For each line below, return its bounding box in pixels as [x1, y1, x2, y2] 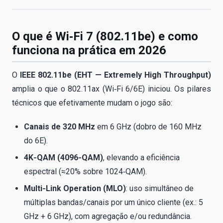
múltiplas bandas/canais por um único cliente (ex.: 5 [24, 198, 203, 208]
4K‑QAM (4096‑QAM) [24, 152, 103, 162]
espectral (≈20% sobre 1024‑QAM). [24, 166, 147, 176]
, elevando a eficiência [103, 152, 180, 162]
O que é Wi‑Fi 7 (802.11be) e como [12, 29, 198, 43]
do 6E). [24, 135, 48, 145]
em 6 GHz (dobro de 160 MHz [95, 121, 202, 131]
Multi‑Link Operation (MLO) [24, 184, 126, 194]
